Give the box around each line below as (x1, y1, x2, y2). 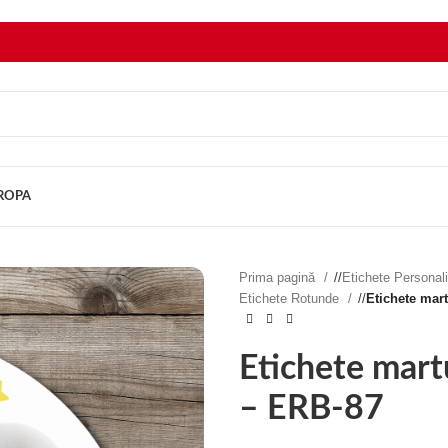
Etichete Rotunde (239, 291, 343, 306)
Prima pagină (239, 270, 319, 285)
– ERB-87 (239, 392, 384, 426)
